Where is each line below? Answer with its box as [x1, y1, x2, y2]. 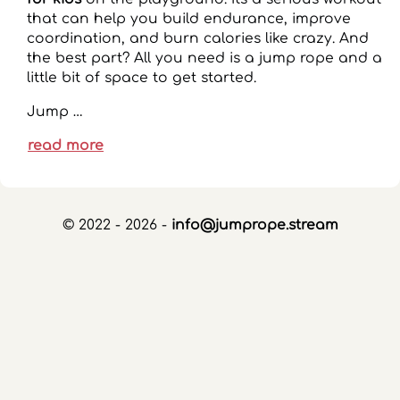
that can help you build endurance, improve [27, 11, 351, 28]
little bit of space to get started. [27, 70, 256, 87]
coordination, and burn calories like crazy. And [27, 30, 369, 47]
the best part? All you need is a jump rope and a [27, 50, 382, 67]
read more [28, 137, 104, 154]
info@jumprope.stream [171, 217, 338, 234]
